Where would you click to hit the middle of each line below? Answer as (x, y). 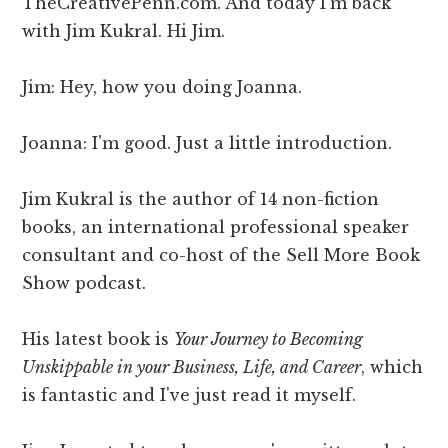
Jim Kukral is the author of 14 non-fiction (201, 199)
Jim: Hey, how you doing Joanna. (162, 87)
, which (392, 367)
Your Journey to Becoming (269, 339)
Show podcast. (84, 283)
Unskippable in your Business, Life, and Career (192, 367)
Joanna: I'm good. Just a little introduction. (207, 143)
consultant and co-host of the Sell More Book (221, 255)
